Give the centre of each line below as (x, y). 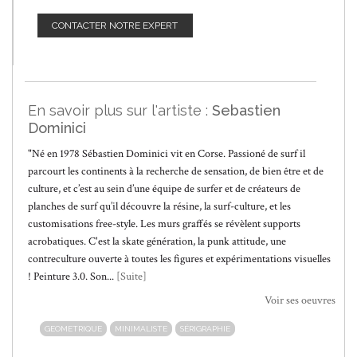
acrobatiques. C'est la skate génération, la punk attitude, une (157, 241)
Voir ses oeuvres (300, 300)
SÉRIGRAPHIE (205, 328)
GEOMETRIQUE (73, 328)
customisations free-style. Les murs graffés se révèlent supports (164, 224)
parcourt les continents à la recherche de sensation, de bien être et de (176, 171)
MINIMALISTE (141, 328)
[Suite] (131, 276)
